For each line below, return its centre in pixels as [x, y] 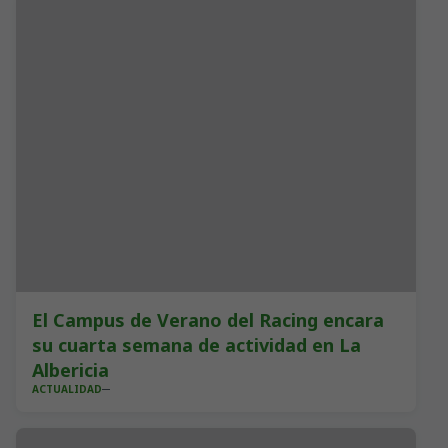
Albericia [70, 370]
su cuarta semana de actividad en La [196, 345]
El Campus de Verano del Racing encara [208, 320]
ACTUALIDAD [67, 389]
